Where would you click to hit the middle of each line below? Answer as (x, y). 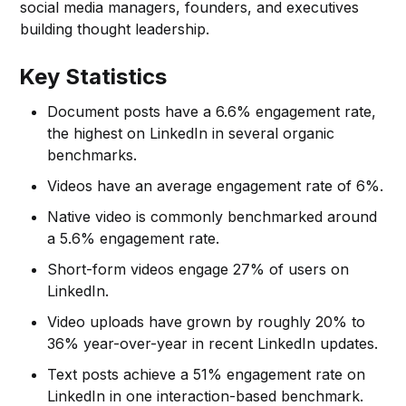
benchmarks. (92, 155)
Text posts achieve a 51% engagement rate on (207, 374)
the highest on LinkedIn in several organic (191, 133)
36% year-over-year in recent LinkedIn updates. (213, 343)
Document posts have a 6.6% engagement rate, (212, 111)
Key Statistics (93, 76)
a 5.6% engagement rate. (134, 238)
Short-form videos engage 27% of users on (198, 269)
